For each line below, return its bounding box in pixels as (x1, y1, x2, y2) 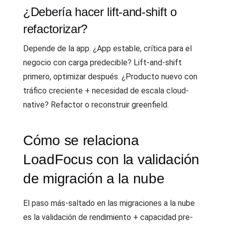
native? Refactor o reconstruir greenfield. (23, 100, 169, 109)
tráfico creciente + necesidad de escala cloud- (23, 86, 189, 95)
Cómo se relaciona (23, 133, 139, 148)
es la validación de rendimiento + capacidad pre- (23, 212, 193, 222)
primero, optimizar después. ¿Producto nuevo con (23, 72, 197, 81)
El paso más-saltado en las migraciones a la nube (23, 198, 195, 208)
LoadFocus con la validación (23, 152, 199, 167)
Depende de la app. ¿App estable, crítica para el (23, 44, 192, 53)
